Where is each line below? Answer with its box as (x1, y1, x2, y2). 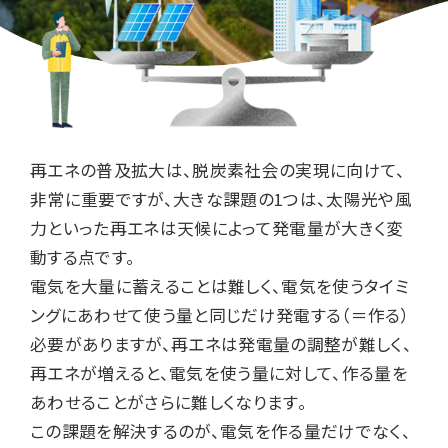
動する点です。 (29, 245, 136, 270)
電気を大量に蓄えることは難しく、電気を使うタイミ (29, 274, 409, 299)
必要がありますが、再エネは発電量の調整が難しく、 (29, 332, 412, 357)
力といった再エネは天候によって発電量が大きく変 (29, 216, 404, 241)
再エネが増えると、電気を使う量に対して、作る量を (29, 361, 408, 386)
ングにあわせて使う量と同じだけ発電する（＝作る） (29, 303, 410, 328)
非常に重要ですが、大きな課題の (29, 187, 274, 212)
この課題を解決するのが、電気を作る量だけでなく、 (29, 419, 411, 444)
